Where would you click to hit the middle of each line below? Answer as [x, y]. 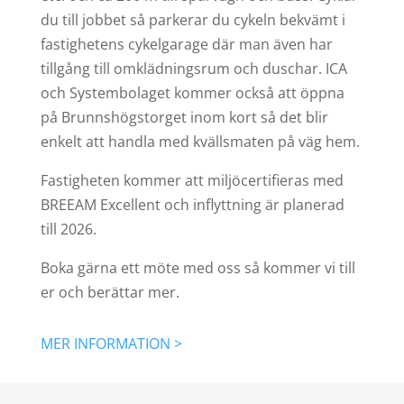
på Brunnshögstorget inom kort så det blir [184, 117]
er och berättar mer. [110, 292]
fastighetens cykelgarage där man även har [186, 44]
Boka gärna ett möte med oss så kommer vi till [197, 267]
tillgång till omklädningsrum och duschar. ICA [193, 68]
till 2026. [68, 229]
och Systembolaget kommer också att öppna [192, 92]
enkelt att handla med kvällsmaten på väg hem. [200, 141]
